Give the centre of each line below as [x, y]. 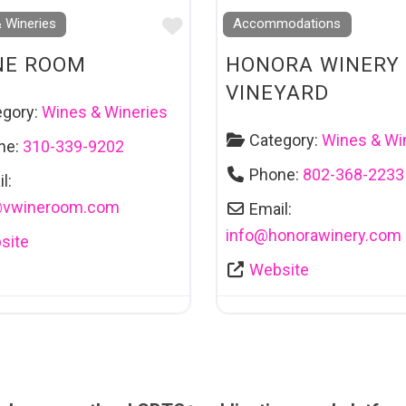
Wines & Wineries [104, 112]
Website [279, 270]
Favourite [225, 26]
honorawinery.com [334, 236]
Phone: [276, 175]
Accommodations [287, 24]
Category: [285, 140]
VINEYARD [277, 92]
